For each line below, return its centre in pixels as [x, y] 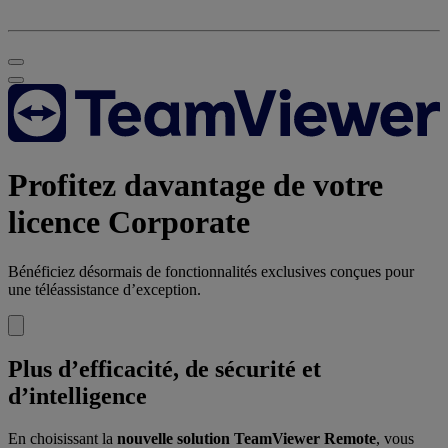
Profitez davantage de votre [195, 185]
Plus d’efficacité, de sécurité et [164, 368]
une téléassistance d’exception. [104, 289]
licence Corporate [129, 222]
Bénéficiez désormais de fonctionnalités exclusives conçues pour [211, 271]
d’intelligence [77, 395]
